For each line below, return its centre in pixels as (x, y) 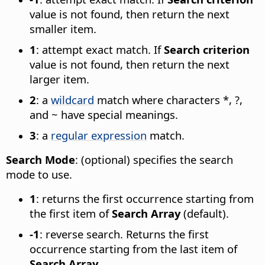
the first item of (71, 214)
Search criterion (207, 50)
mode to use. (39, 174)
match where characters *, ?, (168, 100)
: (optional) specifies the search (154, 160)
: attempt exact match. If (100, 50)
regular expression (99, 135)
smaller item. (63, 29)
